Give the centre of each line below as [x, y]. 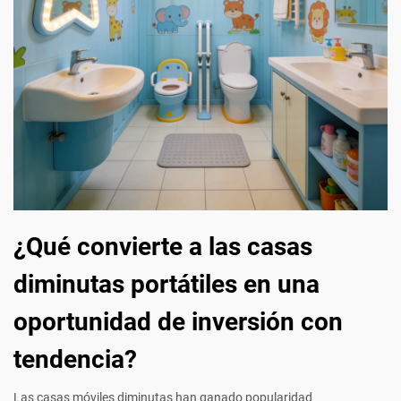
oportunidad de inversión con [178, 322]
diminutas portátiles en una [166, 284]
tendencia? [75, 359]
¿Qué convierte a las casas [163, 247]
